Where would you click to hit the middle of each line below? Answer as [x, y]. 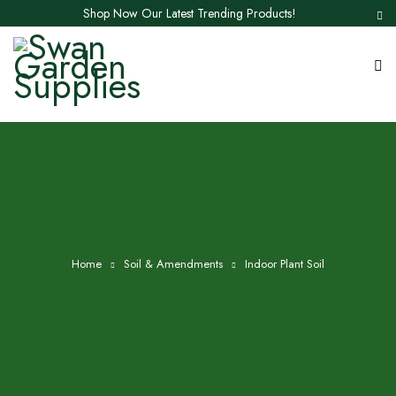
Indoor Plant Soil [285, 263]
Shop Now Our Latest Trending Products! [189, 13]
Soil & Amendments [173, 263]
